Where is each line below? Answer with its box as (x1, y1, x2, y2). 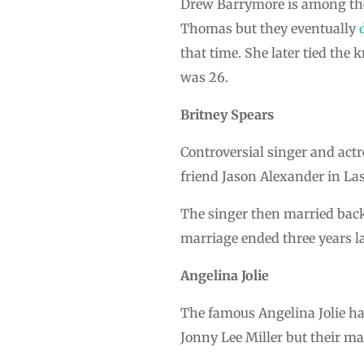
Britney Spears (180, 106, 274, 123)
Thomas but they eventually (180, 19, 359, 37)
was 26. (180, 68, 228, 85)
